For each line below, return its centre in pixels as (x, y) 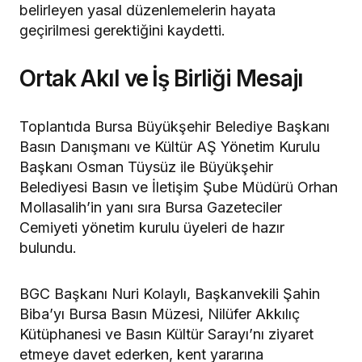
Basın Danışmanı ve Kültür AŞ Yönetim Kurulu (170, 146)
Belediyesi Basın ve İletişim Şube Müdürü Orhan (179, 187)
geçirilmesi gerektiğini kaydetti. (122, 30)
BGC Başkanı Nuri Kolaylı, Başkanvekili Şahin (170, 293)
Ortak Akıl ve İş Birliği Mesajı (162, 78)
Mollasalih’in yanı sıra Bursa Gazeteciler (151, 207)
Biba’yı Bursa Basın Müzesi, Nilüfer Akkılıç (160, 314)
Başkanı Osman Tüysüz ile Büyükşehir (146, 166)
